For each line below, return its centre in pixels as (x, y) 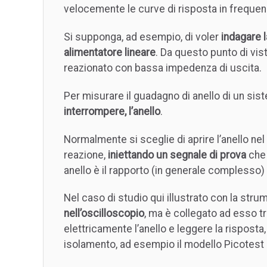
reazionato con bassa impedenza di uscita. (163, 68)
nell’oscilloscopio (104, 214)
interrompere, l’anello (112, 111)
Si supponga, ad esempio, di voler (142, 37)
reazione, (86, 155)
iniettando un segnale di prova (177, 155)
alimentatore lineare (110, 52)
